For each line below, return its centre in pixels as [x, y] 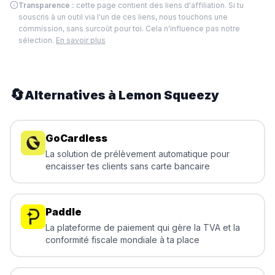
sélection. [36, 40]
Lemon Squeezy [169, 95]
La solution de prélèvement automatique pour [137, 154]
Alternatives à [72, 95]
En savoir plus [81, 40]
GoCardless [76, 138]
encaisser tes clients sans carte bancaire [128, 166]
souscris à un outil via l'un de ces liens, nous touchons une [123, 17]
